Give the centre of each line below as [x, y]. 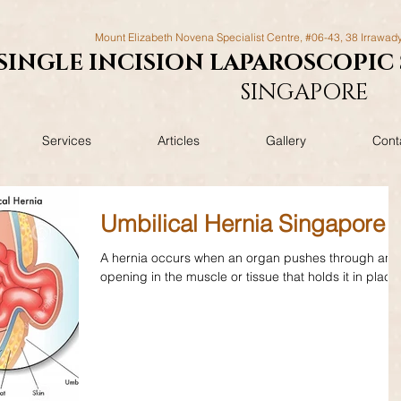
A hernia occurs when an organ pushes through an [246, 258]
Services [67, 141]
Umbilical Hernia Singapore [243, 224]
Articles [179, 141]
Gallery [286, 141]
